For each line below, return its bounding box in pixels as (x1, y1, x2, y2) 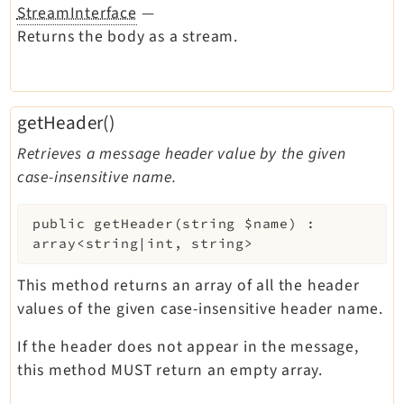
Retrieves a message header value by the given (16, 142, 346, 165)
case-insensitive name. (16, 165, 177, 188)
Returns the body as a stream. (16, 24, 238, 48)
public (32, 216, 86, 233)
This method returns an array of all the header (16, 273, 360, 297)
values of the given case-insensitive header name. (16, 297, 383, 320)
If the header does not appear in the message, (16, 335, 359, 358)
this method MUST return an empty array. (16, 358, 323, 381)
